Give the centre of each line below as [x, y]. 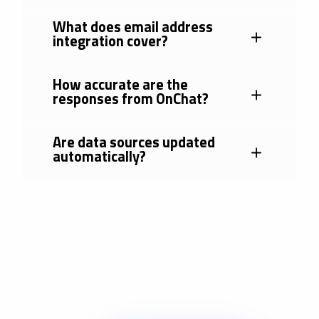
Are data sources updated [134, 142]
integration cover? [110, 41]
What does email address [132, 27]
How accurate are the [120, 85]
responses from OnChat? [130, 99]
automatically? [99, 157]
